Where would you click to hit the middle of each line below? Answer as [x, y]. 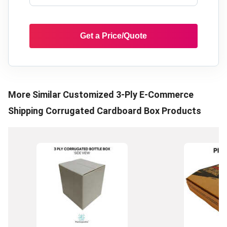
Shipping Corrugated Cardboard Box [84, 111]
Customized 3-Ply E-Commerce [128, 95]
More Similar [35, 95]
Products [180, 111]
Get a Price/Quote [113, 36]
